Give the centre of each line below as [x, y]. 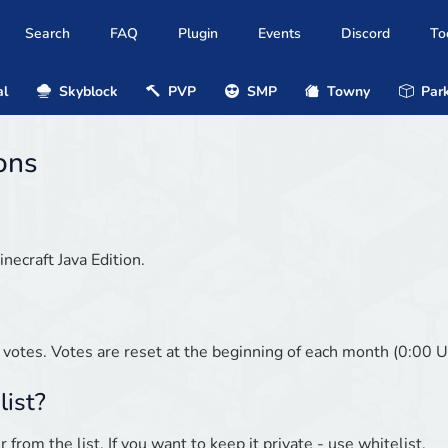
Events [279, 34]
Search [47, 34]
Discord [365, 34]
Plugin [198, 34]
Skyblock [86, 91]
